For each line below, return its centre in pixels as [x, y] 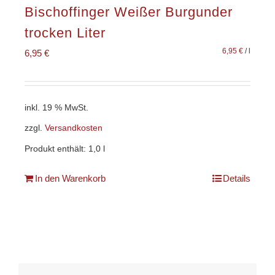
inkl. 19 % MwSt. [56, 107]
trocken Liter [65, 33]
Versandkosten [74, 128]
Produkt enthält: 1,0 [64, 149]
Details [237, 179]
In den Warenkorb [70, 179]
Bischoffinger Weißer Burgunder [129, 12]
